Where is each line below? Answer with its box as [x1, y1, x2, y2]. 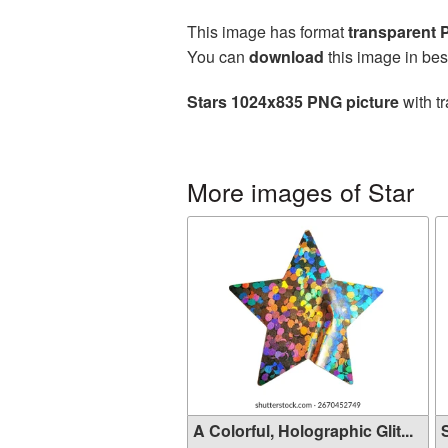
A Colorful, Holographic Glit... [193, 419, 413, 442]
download [249, 45, 324, 68]
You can [187, 45, 249, 68]
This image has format [187, 20, 348, 43]
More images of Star [187, 173, 414, 209]
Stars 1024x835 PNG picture [187, 90, 399, 113]
